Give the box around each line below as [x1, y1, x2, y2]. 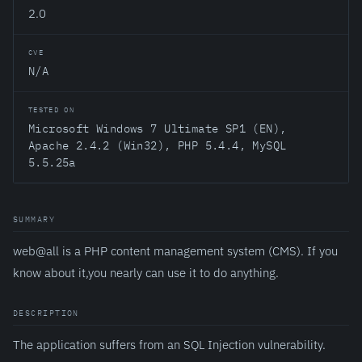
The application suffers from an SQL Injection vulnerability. [13, 336, 326, 352]
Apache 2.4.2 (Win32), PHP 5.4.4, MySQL [28, 138, 287, 153]
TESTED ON [28, 105, 75, 114]
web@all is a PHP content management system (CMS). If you [13, 242, 338, 259]
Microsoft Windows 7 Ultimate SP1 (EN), [28, 121, 287, 136]
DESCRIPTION [13, 308, 79, 318]
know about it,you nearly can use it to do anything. [13, 264, 279, 280]
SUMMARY [13, 214, 56, 225]
